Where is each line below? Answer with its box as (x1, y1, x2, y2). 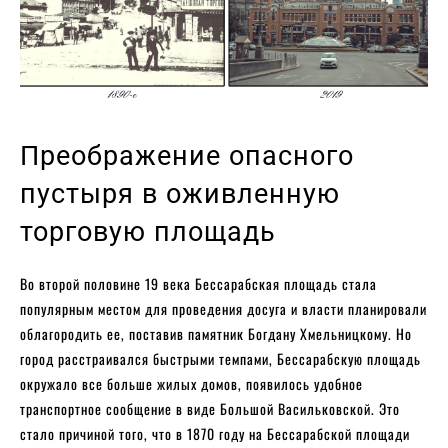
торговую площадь (20, 215, 276, 248)
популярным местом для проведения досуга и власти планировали (20, 297, 427, 319)
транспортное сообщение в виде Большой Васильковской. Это (20, 397, 400, 419)
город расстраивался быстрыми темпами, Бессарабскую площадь (20, 347, 421, 369)
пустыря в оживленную (20, 177, 340, 210)
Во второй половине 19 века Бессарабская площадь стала (20, 272, 377, 294)
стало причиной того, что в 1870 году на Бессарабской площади (20, 422, 410, 444)
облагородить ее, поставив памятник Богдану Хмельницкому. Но (20, 322, 412, 344)
